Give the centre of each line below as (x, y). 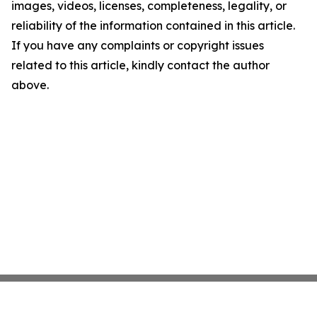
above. (30, 85)
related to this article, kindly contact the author (140, 65)
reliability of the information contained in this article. (153, 25)
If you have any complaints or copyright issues (138, 45)
